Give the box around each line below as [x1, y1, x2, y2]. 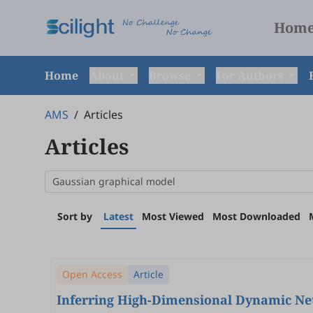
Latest [103, 210, 133, 223]
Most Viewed [142, 210, 204, 223]
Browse [149, 68, 194, 83]
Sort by [57, 210, 92, 223]
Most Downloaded [212, 210, 300, 223]
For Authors [216, 68, 286, 83]
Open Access [62, 268, 122, 281]
